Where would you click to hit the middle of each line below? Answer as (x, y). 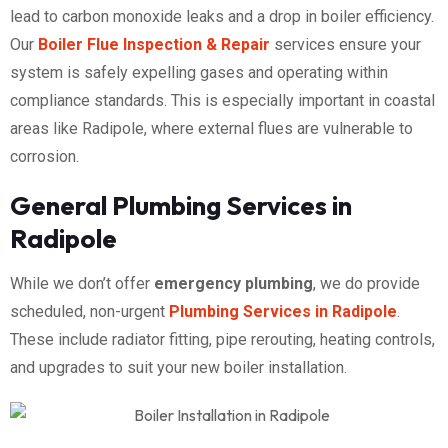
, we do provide (366, 283)
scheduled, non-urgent (89, 311)
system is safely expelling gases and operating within (199, 72)
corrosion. (44, 156)
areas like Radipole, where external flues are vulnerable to (211, 128)
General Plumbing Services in (181, 205)
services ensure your (345, 44)
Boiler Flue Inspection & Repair (154, 44)
